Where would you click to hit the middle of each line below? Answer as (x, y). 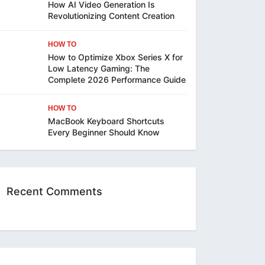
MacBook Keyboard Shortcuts (106, 121)
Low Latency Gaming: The (99, 69)
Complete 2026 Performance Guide (117, 80)
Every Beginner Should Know (104, 132)
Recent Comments (54, 192)
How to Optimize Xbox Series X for (115, 57)
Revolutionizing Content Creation (112, 16)
